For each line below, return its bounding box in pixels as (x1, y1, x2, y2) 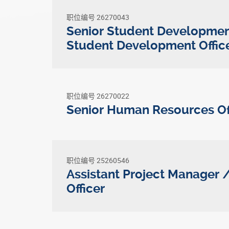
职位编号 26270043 (66, 12, 129, 22)
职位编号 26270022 (66, 91, 129, 101)
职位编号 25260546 (66, 155, 129, 165)
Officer (66, 181, 105, 196)
